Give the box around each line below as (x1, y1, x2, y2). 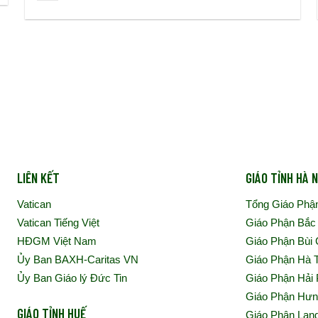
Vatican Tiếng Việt (16, 216, 99, 229)
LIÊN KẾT (16, 169, 60, 186)
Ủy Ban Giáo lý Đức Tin (16, 272, 127, 285)
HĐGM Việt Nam (16, 235, 97, 248)
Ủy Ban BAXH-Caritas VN (16, 253, 138, 266)
